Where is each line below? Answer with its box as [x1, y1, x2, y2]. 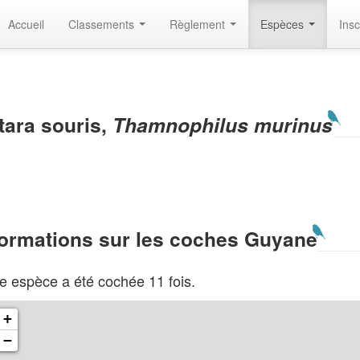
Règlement [170, 16, 228, 32]
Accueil [8, 16, 44, 32]
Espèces [260, 16, 307, 32]
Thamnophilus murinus [107, 110, 333, 139]
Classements [68, 16, 137, 32]
